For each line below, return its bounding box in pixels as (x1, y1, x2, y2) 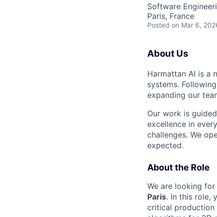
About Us (147, 48, 188, 59)
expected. (147, 140, 184, 150)
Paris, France (147, 11, 194, 21)
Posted (147, 21, 170, 29)
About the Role (147, 162, 210, 172)
